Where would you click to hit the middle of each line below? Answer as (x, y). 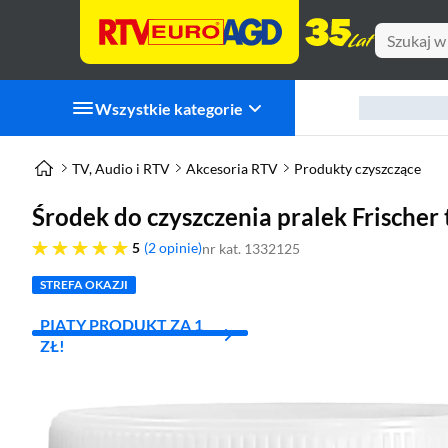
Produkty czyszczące (357, 168)
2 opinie (173, 247)
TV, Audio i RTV (121, 168)
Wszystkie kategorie (169, 108)
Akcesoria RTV (232, 168)
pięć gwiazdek (67, 244)
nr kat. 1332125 (251, 249)
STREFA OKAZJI (84, 284)
